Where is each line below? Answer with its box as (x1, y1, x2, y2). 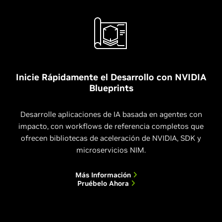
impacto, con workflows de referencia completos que (18, 121, 204, 131)
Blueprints (89, 82, 133, 94)
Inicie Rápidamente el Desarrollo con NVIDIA (15, 71, 207, 83)
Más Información (75, 170, 133, 179)
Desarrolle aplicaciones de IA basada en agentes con (20, 109, 202, 119)
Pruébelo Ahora (77, 178, 131, 188)
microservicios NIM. (76, 145, 146, 155)
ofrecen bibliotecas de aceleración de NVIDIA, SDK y (21, 133, 201, 143)
